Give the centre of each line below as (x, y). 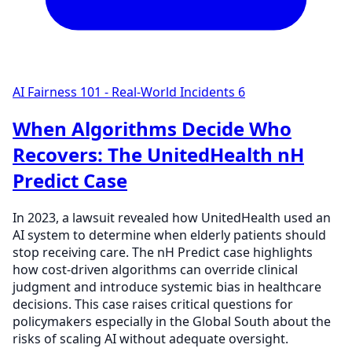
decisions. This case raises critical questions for (153, 304)
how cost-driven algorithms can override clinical (155, 270)
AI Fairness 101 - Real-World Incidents (124, 92)
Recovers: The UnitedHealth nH (158, 155)
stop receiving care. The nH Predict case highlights (163, 253)
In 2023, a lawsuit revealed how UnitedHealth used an (172, 218)
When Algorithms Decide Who (152, 129)
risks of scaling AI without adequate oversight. (150, 339)
